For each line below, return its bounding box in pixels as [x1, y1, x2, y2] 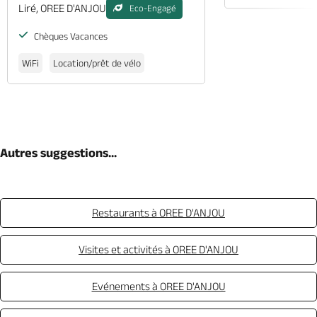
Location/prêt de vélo [53, 57, 141, 69]
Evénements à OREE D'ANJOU [91, 279, 226, 292]
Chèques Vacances [32, 30, 108, 42]
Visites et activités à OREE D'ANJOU [79, 243, 238, 255]
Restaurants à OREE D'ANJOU [92, 206, 225, 219]
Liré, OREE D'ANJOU [18, 2, 106, 14]
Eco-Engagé [129, 3, 175, 13]
